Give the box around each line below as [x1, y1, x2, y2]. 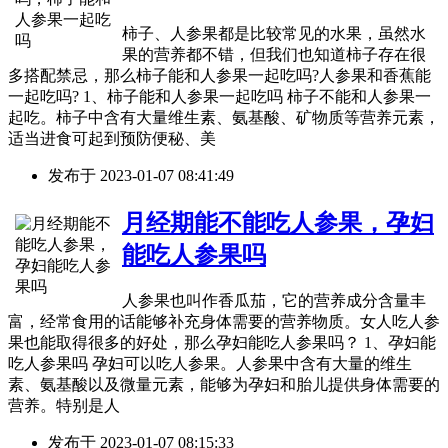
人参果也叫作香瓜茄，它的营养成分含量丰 [122, 291, 426, 309]
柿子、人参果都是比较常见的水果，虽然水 [122, 24, 426, 42]
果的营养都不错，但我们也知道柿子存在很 [122, 45, 426, 63]
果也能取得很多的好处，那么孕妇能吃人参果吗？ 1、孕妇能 [8, 333, 436, 351]
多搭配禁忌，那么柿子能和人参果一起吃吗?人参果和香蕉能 [8, 66, 431, 84]
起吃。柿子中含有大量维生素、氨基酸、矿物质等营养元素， [8, 108, 440, 126]
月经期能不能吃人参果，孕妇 [122, 209, 434, 236]
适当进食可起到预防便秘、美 [8, 129, 216, 147]
